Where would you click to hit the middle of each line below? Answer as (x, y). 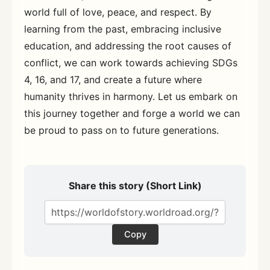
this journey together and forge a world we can (132, 113)
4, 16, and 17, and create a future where (113, 79)
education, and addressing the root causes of (128, 46)
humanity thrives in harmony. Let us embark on (131, 96)
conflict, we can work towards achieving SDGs (131, 62)
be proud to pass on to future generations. (121, 130)
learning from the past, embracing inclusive (123, 29)
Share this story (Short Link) (135, 185)
